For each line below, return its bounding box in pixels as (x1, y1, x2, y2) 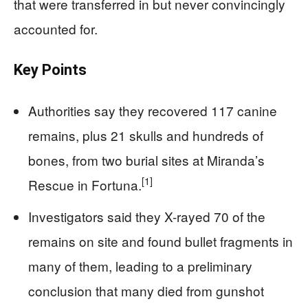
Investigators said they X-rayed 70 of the (28, 206, 265, 225)
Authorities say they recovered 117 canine (28, 100, 277, 120)
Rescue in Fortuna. (28, 175, 142, 194)
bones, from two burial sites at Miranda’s (28, 150, 265, 169)
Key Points (14, 60, 87, 78)
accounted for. (14, 19, 98, 38)
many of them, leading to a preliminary (28, 256, 252, 275)
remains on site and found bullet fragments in (28, 231, 293, 250)
